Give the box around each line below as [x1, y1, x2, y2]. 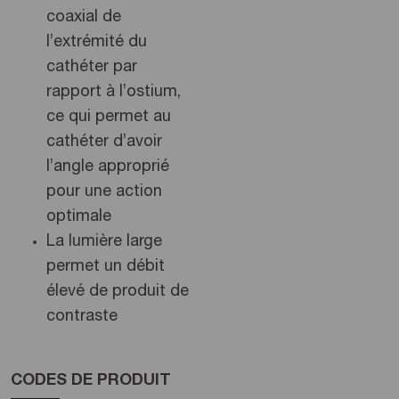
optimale [46, 208, 111, 225]
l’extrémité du [46, 34, 147, 51]
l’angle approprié [46, 159, 169, 175]
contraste [46, 308, 118, 325]
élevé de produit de [46, 283, 189, 300]
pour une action [46, 183, 162, 200]
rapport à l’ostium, [46, 84, 181, 101]
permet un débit [46, 258, 165, 275]
